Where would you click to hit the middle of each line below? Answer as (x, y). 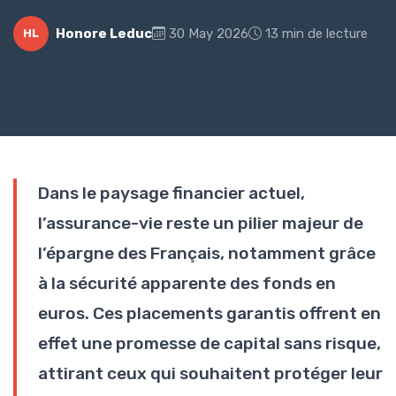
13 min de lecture (316, 33)
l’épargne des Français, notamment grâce (207, 253)
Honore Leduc (104, 33)
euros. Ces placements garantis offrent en (209, 313)
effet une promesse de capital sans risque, (209, 343)
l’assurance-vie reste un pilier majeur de (201, 223)
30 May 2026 (209, 33)
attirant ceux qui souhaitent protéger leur (210, 373)
